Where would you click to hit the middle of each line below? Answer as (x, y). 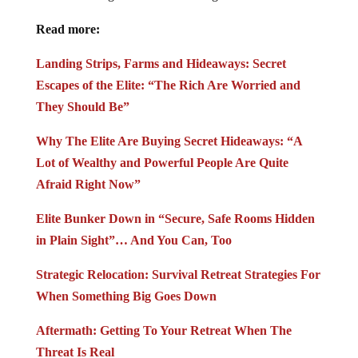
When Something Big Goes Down (126, 296)
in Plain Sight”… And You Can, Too (133, 241)
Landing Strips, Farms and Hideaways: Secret (161, 64)
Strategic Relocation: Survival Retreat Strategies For (178, 275)
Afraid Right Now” (88, 185)
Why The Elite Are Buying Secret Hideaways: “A (169, 141)
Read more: (68, 30)
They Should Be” (82, 107)
